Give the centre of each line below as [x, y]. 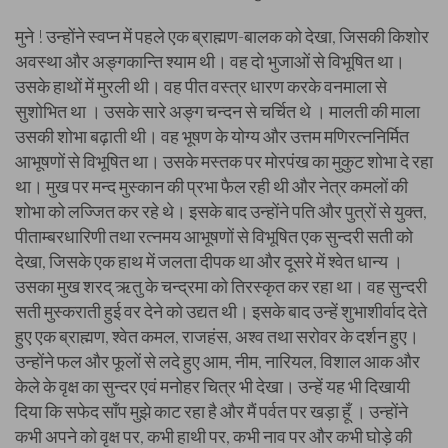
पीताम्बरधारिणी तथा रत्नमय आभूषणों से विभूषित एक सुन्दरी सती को [214, 236]
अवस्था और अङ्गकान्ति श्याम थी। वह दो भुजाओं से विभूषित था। [210, 61]
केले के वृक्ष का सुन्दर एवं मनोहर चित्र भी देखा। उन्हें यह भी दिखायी [212, 386]
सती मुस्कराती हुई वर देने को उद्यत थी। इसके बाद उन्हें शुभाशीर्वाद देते [221, 311]
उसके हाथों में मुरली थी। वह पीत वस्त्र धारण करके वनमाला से [201, 86]
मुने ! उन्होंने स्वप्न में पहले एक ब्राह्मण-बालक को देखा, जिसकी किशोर [222, 36]
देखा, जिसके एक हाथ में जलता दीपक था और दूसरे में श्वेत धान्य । [209, 261]
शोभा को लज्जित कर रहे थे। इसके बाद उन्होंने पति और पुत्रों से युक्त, [221, 211]
